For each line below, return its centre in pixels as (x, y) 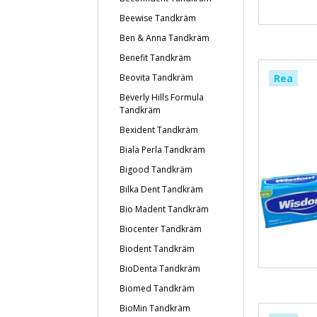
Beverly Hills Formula (162, 97)
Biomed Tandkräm (157, 288)
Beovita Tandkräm (156, 77)
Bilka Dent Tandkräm (161, 189)
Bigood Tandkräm (156, 169)
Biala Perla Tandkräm (162, 150)
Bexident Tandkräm (159, 130)
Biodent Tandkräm (157, 249)
